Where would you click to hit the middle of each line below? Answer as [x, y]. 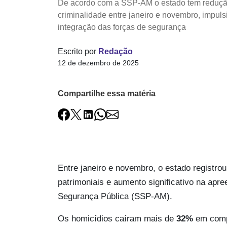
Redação [116, 51]
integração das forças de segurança [122, 27]
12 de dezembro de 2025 [98, 63]
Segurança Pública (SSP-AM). [115, 197]
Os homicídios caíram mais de [117, 219]
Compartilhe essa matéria [107, 93]
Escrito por [78, 51]
